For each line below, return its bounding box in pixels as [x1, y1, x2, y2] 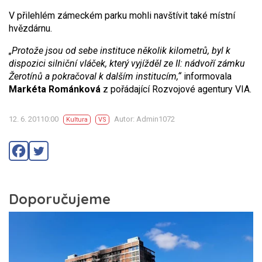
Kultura [66, 116, 88, 123]
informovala [181, 71, 232, 82]
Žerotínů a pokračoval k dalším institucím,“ [9, 71, 181, 82]
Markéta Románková [9, 84, 101, 95]
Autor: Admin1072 [114, 115, 175, 123]
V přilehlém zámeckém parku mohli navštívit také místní [9, 10, 235, 21]
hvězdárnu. [9, 23, 52, 34]
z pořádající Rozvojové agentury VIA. [101, 84, 251, 95]
